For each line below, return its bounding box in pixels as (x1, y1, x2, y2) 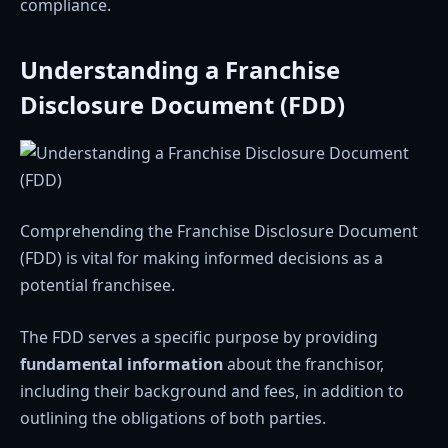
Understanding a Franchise (20, 52, 340, 86)
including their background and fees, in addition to (20, 379, 404, 402)
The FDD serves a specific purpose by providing (20, 325, 378, 348)
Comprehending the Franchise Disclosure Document (20, 220, 418, 243)
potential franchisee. (20, 274, 175, 297)
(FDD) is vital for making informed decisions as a (20, 247, 383, 270)
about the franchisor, (223, 352, 384, 375)
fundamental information (20, 352, 223, 375)
